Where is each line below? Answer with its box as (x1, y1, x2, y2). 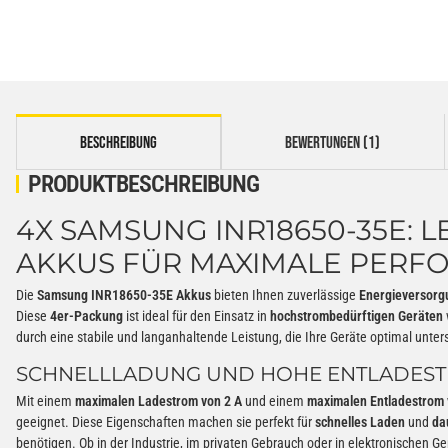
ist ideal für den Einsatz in (123, 307, 270, 324)
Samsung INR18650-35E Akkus (37, 286, 211, 303)
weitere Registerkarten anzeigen (15, 115, 193, 132)
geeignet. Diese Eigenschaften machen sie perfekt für (16, 413, 315, 430)
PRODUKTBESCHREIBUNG (28, 170, 259, 199)
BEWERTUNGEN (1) (285, 133, 380, 154)
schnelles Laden (315, 413, 405, 430)
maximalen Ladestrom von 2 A (75, 392, 242, 409)
